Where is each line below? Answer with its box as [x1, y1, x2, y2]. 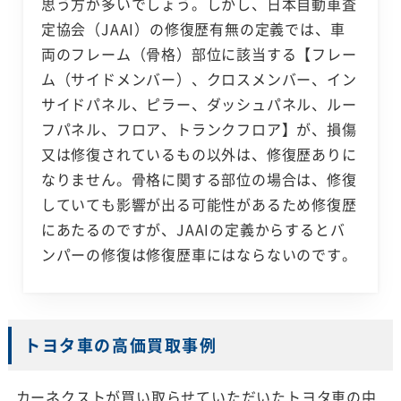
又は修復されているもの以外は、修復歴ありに [40, 143, 357, 166]
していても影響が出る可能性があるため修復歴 [40, 193, 357, 216]
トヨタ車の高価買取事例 [23, 333, 218, 358]
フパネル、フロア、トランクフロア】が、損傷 [40, 118, 357, 141]
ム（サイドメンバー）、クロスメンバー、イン [40, 68, 357, 90]
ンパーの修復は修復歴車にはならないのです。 [40, 243, 357, 266]
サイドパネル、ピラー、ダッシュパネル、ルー [40, 93, 357, 115]
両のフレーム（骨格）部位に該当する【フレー [40, 43, 357, 65]
